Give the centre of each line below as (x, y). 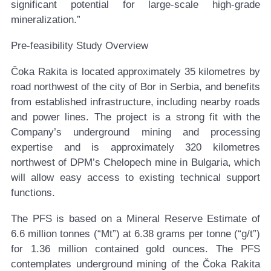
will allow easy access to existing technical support (135, 178)
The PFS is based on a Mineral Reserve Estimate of (135, 219)
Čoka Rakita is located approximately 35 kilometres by (135, 72)
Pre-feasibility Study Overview (80, 46)
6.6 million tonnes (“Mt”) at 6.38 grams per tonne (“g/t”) (135, 234)
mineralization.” (46, 20)
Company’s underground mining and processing (135, 132)
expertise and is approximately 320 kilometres (135, 148)
